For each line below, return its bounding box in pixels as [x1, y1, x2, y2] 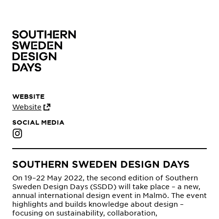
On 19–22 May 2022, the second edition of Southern [12, 173, 198, 182]
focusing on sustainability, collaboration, [12, 208, 157, 218]
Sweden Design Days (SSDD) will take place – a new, [12, 182, 200, 191]
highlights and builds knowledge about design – [12, 199, 184, 209]
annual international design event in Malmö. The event [12, 191, 207, 200]
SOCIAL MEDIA [12, 118, 65, 126]
